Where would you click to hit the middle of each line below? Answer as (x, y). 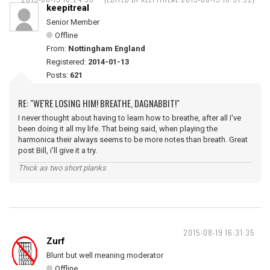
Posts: (58, 75)
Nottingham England (107, 49)
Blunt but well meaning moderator (105, 255)
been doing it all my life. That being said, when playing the (118, 129)
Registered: (67, 62)
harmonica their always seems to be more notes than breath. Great (133, 140)
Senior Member (73, 22)
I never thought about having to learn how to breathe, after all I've (130, 118)
